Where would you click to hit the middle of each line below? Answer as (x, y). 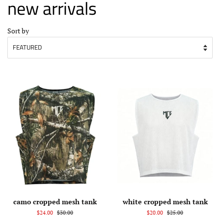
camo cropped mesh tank (55, 202)
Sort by (18, 31)
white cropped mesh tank (165, 202)
